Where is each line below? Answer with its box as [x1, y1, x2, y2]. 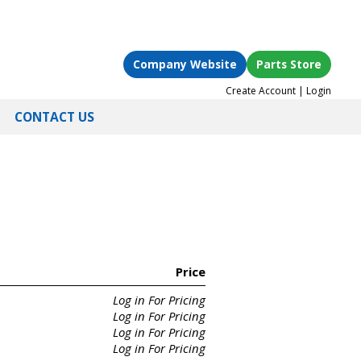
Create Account [226, 84, 297, 98]
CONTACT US [15, 108, 94, 127]
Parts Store [256, 56, 322, 73]
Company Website [133, 56, 238, 73]
